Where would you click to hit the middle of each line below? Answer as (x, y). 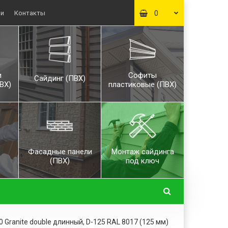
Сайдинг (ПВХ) (60, 78)
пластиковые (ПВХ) (143, 84)
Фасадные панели (60, 151)
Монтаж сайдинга (142, 151)
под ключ (143, 161)
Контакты (30, 13)
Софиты (143, 75)
